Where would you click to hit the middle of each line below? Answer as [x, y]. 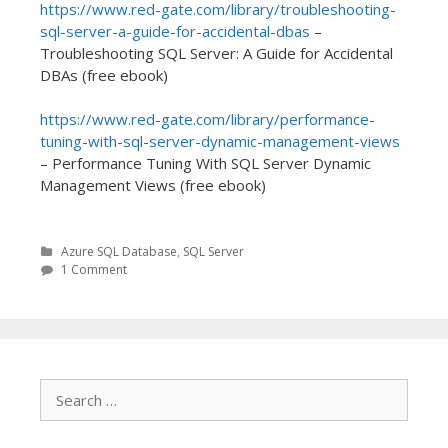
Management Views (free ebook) [153, 185]
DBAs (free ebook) [104, 74]
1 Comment [94, 269]
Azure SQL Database [119, 251]
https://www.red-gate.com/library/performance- [207, 119]
